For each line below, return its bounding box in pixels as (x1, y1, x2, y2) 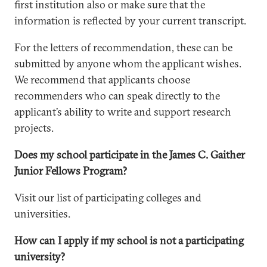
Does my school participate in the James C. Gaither (14, 148, 245, 162)
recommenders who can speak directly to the (14, 89, 220, 103)
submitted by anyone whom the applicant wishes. (14, 57, 241, 70)
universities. (14, 207, 70, 221)
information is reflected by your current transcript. (14, 14, 251, 27)
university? (14, 250, 65, 263)
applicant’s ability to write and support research (14, 105, 231, 119)
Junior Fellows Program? (14, 164, 127, 178)
